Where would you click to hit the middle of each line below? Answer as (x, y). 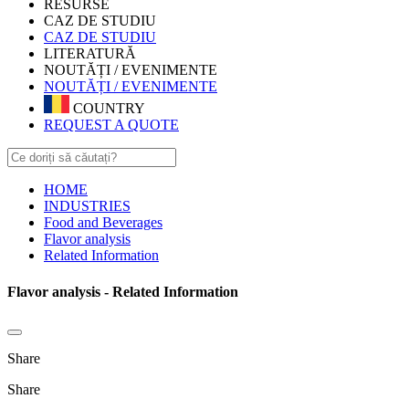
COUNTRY (107, 109)
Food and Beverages (103, 223)
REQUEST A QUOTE (111, 125)
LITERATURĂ (90, 53)
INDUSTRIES (87, 206)
